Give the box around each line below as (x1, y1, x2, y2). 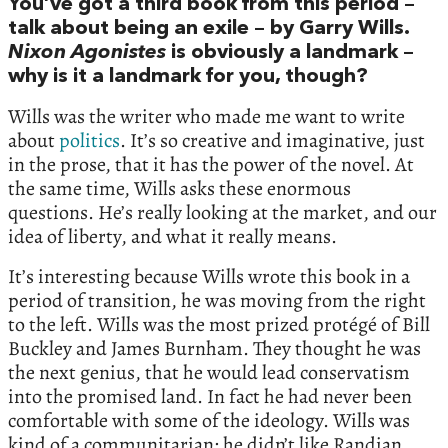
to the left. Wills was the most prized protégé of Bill (8, 311, 430, 339)
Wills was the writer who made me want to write (8, 103, 405, 131)
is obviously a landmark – (171, 43, 414, 64)
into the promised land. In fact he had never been (8, 383, 412, 411)
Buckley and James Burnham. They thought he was (8, 335, 421, 363)
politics (59, 127, 120, 155)
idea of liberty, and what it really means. (8, 223, 337, 251)
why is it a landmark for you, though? (8, 67, 368, 88)
